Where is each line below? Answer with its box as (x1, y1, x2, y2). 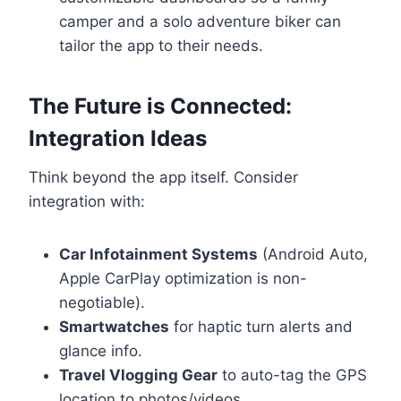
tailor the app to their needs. (59, 37, 263, 55)
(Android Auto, (258, 245, 368, 264)
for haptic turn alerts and (169, 318, 353, 337)
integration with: (29, 192, 145, 211)
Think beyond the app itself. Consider (29, 168, 298, 187)
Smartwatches (59, 318, 169, 337)
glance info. (59, 342, 142, 361)
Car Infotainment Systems (59, 245, 258, 264)
